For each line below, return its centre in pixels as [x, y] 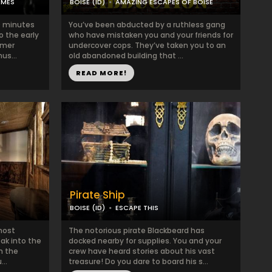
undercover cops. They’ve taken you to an [147, 45]
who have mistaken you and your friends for [151, 35]
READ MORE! [101, 73]
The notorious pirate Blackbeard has [137, 230]
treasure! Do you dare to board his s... [138, 261]
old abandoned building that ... [126, 56]
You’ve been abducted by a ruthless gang [147, 25]
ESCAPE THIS [137, 208]
